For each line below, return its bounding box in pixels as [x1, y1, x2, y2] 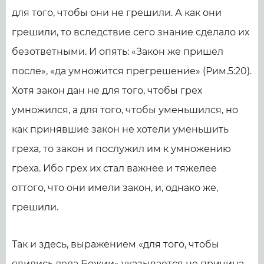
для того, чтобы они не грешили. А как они [12, 7, 222, 18]
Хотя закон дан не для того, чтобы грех [12, 85, 202, 96]
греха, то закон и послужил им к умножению [12, 143, 231, 154]
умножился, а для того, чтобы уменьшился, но [12, 104, 238, 115]
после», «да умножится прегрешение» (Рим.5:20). [12, 65, 252, 77]
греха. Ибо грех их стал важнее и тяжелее [12, 163, 217, 174]
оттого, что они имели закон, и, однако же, [12, 182, 218, 193]
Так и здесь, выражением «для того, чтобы [12, 239, 219, 250]
